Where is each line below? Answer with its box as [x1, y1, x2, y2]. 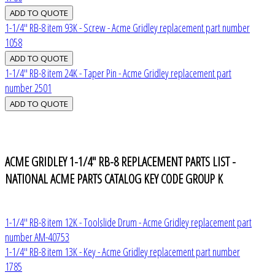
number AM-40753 [5, 229, 69, 244]
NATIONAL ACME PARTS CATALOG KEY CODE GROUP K [5, 170, 223, 188]
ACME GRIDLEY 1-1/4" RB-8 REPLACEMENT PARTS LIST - [5, 153, 236, 171]
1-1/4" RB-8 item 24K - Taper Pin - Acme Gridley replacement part [5, 65, 231, 80]
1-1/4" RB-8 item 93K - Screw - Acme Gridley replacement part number [5, 20, 250, 35]
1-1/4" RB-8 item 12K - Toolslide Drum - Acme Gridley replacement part [5, 214, 252, 230]
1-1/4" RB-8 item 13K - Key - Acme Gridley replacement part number [5, 244, 240, 259]
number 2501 [5, 80, 52, 95]
